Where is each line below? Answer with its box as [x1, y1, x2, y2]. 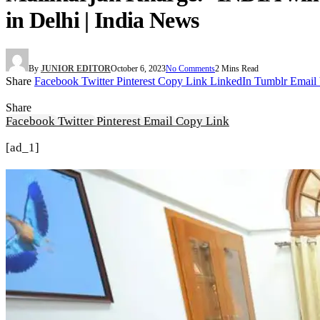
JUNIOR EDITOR [41, 64, 111, 74]
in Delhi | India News [6, 6, 199, 33]
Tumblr [254, 75, 287, 88]
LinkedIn [210, 75, 251, 88]
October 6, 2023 [111, 64, 166, 74]
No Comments [166, 64, 215, 74]
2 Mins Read [215, 64, 259, 74]
